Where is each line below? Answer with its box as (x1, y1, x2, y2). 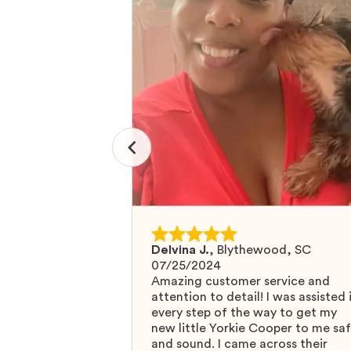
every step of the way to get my (151, 306, 337, 319)
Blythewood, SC (217, 244, 311, 256)
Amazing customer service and (151, 275, 330, 288)
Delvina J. (151, 244, 209, 256)
